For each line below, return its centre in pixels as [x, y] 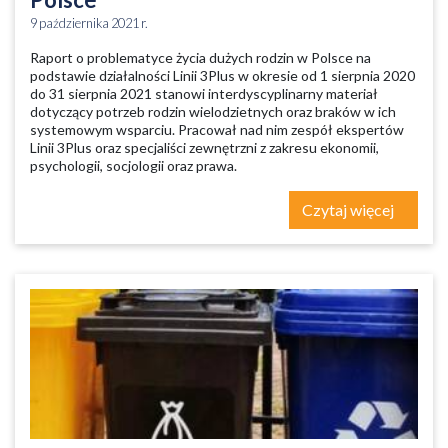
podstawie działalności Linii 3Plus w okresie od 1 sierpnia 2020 [222, 75]
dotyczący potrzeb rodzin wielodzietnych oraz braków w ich [213, 111]
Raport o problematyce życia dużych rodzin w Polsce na [200, 57]
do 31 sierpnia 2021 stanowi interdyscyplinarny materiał [204, 93]
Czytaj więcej [349, 209]
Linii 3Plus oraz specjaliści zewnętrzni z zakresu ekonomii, [204, 147]
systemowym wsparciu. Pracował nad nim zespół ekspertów [217, 129]
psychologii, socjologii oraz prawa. [133, 165]
